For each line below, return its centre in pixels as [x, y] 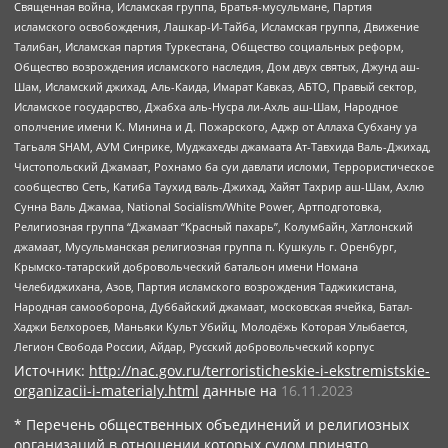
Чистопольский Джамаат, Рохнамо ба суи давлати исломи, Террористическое [224, 167]
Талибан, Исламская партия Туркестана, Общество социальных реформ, [209, 47]
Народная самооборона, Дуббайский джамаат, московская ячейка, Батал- [213, 307]
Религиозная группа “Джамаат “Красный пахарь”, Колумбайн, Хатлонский [213, 227]
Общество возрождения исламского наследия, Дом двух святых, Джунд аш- [217, 67]
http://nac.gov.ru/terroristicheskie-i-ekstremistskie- [259, 371]
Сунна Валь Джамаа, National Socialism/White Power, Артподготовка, [198, 207]
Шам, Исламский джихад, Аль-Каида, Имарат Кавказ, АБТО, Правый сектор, [215, 87]
